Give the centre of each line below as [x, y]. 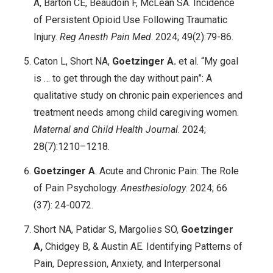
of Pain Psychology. [77, 188]
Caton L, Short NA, [73, 61]
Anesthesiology [153, 188]
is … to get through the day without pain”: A [123, 78]
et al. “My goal [207, 61]
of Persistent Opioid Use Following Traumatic [130, 19]
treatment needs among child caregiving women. [136, 112]
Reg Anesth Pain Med [105, 37]
